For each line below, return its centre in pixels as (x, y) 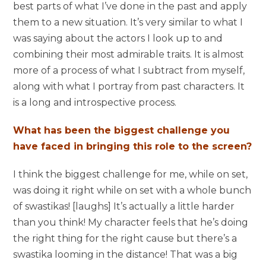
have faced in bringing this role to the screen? (133, 146)
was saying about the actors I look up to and (118, 38)
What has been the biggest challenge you (122, 130)
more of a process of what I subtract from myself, (129, 70)
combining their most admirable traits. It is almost (129, 54)
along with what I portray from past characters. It (129, 86)
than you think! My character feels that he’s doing (131, 222)
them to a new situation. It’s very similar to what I (128, 22)
